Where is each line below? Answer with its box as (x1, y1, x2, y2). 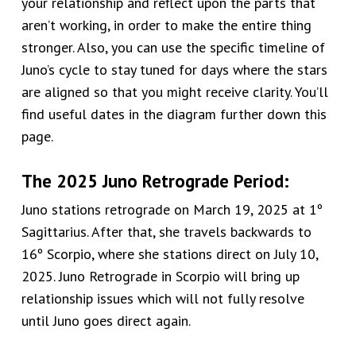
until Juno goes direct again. (21, 311, 190, 330)
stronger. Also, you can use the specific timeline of (21, 38, 325, 56)
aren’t (21, 16, 56, 34)
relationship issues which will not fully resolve (21, 289, 304, 308)
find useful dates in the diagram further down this (21, 105, 327, 123)
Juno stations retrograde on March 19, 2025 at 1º (21, 200, 323, 219)
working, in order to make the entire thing (59, 16, 311, 34)
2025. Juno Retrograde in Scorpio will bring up (21, 267, 300, 285)
